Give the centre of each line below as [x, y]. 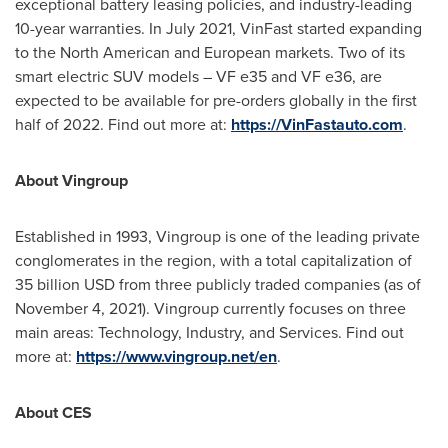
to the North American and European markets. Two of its [210, 52]
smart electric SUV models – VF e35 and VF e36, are [198, 76]
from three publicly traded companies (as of [268, 284]
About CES [53, 412]
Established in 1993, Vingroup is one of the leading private [217, 236]
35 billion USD [65, 284]
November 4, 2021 [78, 308]
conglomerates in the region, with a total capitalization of [213, 260]
